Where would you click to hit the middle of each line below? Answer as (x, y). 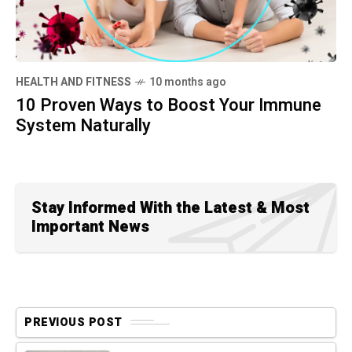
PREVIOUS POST (73, 322)
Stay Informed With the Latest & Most (170, 207)
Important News (90, 226)
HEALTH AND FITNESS (73, 82)
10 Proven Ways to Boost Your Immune (169, 105)
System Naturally (83, 125)
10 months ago (188, 82)
